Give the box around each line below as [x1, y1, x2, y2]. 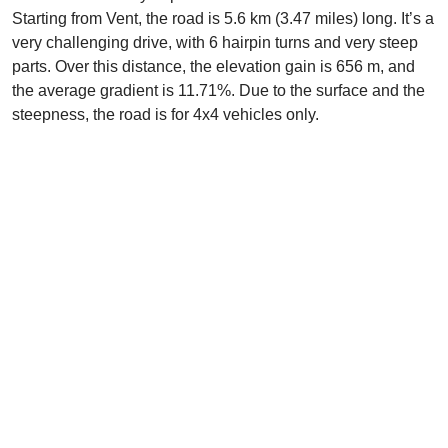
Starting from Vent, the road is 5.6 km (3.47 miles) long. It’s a [12, 10, 434, 27]
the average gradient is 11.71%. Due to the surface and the [12, 82, 425, 99]
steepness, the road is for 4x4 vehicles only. [12, 106, 319, 123]
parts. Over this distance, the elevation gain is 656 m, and [12, 58, 415, 75]
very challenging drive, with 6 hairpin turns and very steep [12, 34, 418, 51]
